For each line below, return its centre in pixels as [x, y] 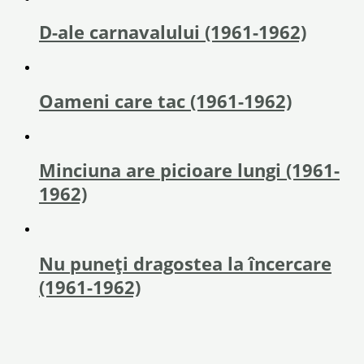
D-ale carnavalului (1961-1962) [173, 32]
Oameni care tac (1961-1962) [165, 102]
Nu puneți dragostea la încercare [185, 263]
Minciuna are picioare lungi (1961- [189, 171]
